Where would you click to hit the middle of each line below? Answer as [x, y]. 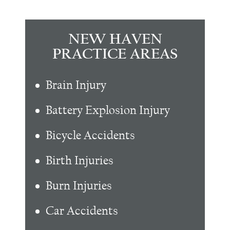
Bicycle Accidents [90, 136]
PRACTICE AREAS [115, 55]
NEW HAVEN [115, 40]
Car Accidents [82, 211]
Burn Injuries [79, 186]
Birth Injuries [80, 161]
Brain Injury [76, 85]
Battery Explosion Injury [108, 110]
